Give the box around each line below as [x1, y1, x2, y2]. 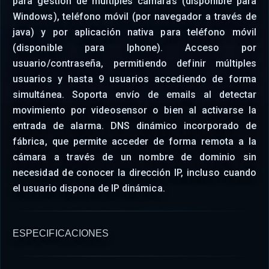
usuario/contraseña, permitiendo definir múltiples [13, 58, 256, 69]
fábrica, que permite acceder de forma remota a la [13, 136, 256, 147]
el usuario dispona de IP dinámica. [13, 183, 165, 194]
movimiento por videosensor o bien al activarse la [13, 104, 256, 116]
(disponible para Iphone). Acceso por [13, 42, 256, 53]
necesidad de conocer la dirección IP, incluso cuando [13, 167, 256, 178]
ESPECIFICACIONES [13, 228, 109, 238]
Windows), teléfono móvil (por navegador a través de [13, 11, 256, 22]
